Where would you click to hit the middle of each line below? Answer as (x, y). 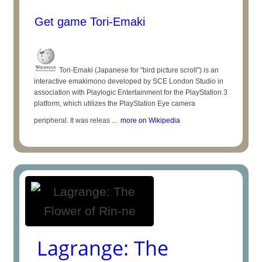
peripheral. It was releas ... (76, 120)
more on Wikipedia (149, 120)
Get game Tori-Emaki (88, 22)
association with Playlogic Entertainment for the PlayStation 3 (131, 92)
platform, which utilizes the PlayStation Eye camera (115, 104)
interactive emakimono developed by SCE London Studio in (129, 81)
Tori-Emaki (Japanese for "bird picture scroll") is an (138, 70)
